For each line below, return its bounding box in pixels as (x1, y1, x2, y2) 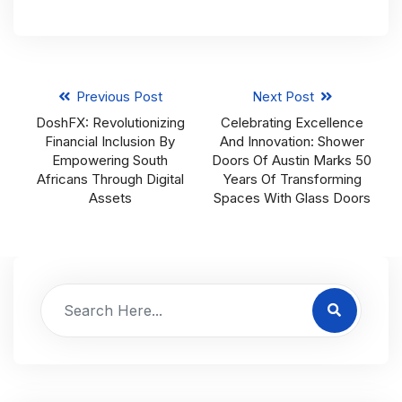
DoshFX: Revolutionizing (35, 114, 185, 132)
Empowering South (52, 152, 169, 170)
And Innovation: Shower (219, 133, 364, 151)
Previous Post (72, 88, 162, 106)
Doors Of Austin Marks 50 (212, 152, 372, 170)
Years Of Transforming (222, 170, 362, 188)
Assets (88, 189, 132, 207)
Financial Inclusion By (45, 133, 176, 151)
